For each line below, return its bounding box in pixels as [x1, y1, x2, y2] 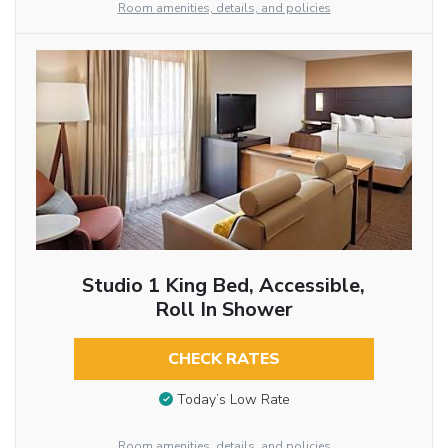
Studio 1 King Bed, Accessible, [82, 271, 366, 299]
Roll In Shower [154, 295, 293, 323]
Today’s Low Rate [176, 390, 290, 410]
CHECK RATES [167, 347, 280, 370]
